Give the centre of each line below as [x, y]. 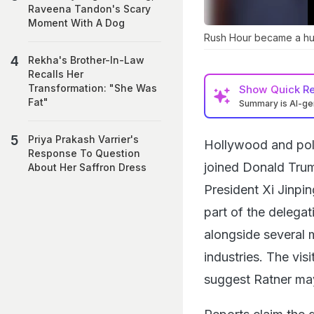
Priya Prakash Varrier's [83, 139]
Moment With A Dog [76, 23]
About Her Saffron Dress [87, 167]
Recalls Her [56, 74]
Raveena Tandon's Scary [89, 9]
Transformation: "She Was [93, 88]
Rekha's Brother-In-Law [86, 60]
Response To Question [84, 153]
